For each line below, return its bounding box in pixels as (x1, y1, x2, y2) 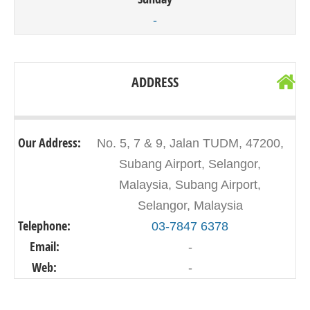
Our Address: (18, 134, 81, 152)
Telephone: (18, 217, 71, 235)
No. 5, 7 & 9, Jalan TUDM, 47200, (96, 136, 284, 150)
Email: (29, 238, 60, 255)
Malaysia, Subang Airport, (119, 178, 261, 192)
